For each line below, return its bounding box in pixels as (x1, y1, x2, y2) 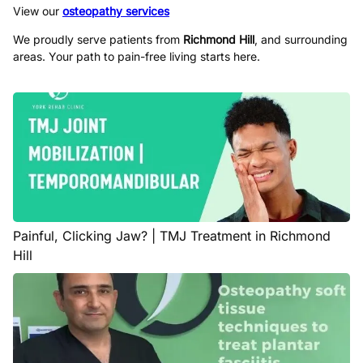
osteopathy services (62, 4, 169, 18)
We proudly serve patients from (13, 32, 183, 46)
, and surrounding (254, 32, 348, 46)
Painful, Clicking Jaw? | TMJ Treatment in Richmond (13, 228, 331, 244)
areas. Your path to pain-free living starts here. (13, 49, 260, 63)
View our (13, 4, 62, 18)
